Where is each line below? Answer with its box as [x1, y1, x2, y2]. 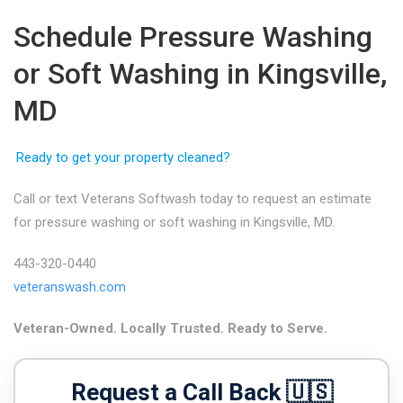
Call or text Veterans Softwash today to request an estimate [13, 191, 372, 207]
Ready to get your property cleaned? [16, 149, 230, 166]
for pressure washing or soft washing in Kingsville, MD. [13, 214, 335, 230]
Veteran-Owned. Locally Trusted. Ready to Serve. [13, 320, 327, 336]
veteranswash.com [13, 279, 126, 295]
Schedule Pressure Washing [13, 20, 372, 54]
